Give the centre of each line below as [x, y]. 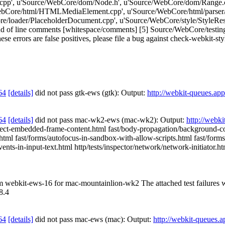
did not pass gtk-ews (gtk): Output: [90, 93]
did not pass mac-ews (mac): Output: [93, 219]
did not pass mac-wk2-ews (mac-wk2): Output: [110, 120]
